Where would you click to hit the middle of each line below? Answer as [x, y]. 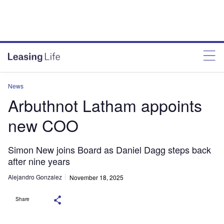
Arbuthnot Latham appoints [105, 105]
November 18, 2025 [96, 177]
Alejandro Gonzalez [35, 177]
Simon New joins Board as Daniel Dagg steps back [109, 149]
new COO [43, 125]
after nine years [39, 161]
